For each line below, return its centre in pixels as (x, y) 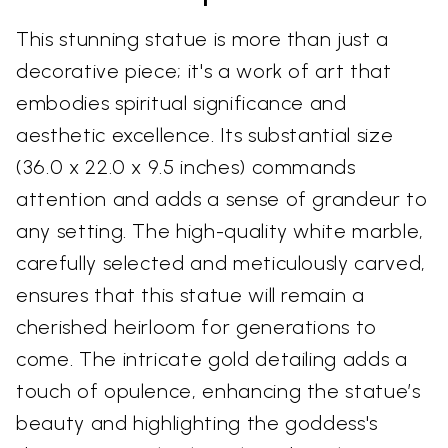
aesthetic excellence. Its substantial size (205, 135)
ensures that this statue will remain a (190, 295)
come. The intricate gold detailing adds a (212, 359)
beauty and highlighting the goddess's (197, 423)
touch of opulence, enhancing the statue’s (218, 391)
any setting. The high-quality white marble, (220, 231)
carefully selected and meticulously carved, (221, 263)
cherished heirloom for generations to (197, 327)
